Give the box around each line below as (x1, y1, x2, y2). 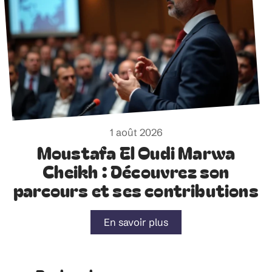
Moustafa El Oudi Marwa (36, 140, 236, 165)
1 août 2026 (109, 126, 163, 138)
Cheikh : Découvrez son (42, 158, 229, 183)
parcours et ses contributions (13, 177, 259, 202)
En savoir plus (104, 216, 168, 228)
